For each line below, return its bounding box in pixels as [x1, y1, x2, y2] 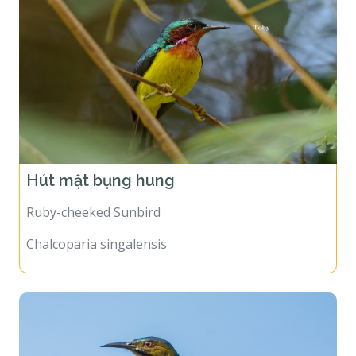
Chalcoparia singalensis [26, 224, 167, 242]
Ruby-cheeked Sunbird [26, 192, 161, 211]
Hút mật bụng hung [26, 160, 179, 180]
